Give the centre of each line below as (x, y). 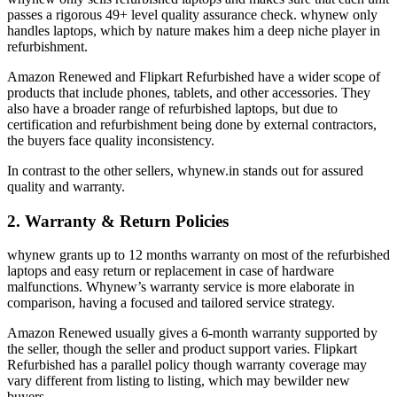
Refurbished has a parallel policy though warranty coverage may (187, 365)
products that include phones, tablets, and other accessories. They (189, 92)
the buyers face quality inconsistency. (111, 140)
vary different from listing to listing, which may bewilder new (179, 381)
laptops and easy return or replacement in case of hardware (171, 271)
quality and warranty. (66, 186)
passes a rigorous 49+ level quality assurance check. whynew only (192, 14)
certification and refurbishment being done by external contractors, (192, 124)
